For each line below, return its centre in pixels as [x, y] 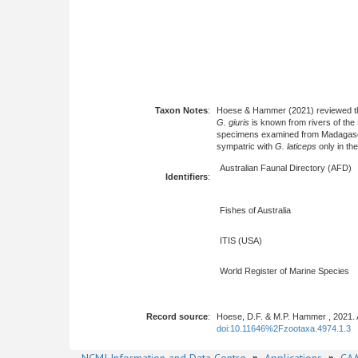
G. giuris [233, 122]
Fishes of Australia [255, 210]
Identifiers [187, 177]
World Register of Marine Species [284, 271]
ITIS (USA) [241, 241]
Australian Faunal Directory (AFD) [286, 168]
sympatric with [246, 146]
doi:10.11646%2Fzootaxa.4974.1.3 [284, 328]
